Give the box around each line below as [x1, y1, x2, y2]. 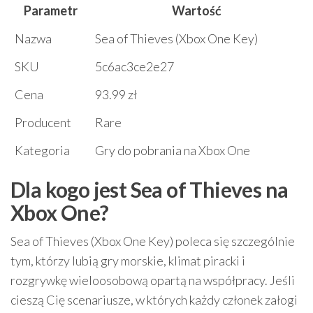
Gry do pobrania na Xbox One [95, 143, 250, 158]
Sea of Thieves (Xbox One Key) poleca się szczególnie [10, 233, 295, 249]
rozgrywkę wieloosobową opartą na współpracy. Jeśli [10, 272, 295, 288]
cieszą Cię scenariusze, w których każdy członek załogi [10, 292, 298, 307]
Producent [15, 115, 71, 130]
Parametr [24, 3, 78, 18]
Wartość [172, 3, 221, 18]
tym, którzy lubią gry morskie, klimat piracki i [10, 253, 245, 268]
